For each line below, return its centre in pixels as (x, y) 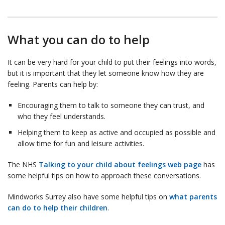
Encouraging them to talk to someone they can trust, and (111, 105)
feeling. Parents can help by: (53, 84)
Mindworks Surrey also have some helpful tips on (88, 196)
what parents (193, 196)
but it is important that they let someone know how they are (106, 73)
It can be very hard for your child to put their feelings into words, (112, 62)
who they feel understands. (62, 116)
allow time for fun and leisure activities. (81, 143)
